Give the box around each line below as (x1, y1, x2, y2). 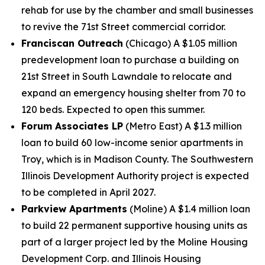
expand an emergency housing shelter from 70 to (21, 87, 245, 99)
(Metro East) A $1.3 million (123, 120, 242, 132)
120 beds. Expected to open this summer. (21, 104, 205, 115)
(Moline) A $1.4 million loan (127, 203, 250, 215)
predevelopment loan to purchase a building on (21, 54, 239, 66)
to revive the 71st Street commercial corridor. (21, 21, 225, 33)
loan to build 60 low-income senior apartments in (21, 137, 243, 148)
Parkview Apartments (21, 203, 127, 215)
